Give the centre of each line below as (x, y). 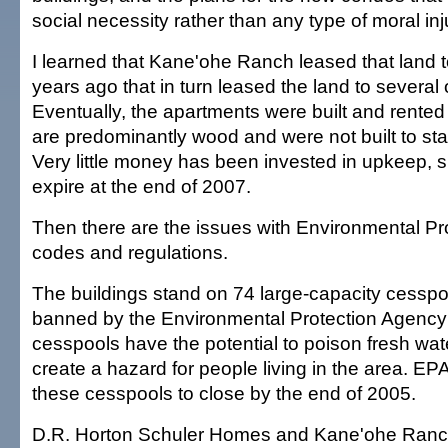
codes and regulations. (130, 252)
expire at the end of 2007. (141, 186)
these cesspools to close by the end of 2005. (224, 393)
